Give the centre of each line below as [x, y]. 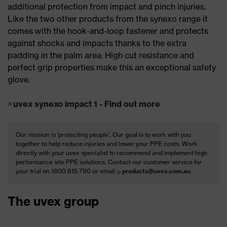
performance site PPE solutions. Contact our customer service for [109, 162]
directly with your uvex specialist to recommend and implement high [111, 153]
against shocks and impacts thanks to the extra [97, 43]
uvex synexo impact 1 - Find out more [87, 104]
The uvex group [53, 201]
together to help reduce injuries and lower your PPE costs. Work [107, 144]
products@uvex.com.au [156, 171]
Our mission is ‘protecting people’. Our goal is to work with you [103, 135]
